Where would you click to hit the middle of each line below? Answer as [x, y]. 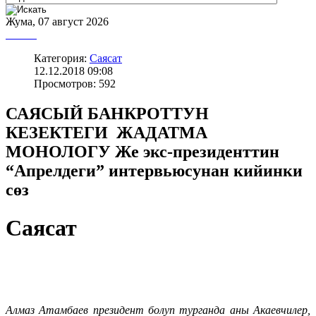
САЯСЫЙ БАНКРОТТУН [109, 114]
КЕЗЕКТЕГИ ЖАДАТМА [109, 133]
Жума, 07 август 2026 [57, 22]
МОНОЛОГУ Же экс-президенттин [142, 152]
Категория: [62, 59]
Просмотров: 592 [75, 84]
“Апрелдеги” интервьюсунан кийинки [154, 171]
